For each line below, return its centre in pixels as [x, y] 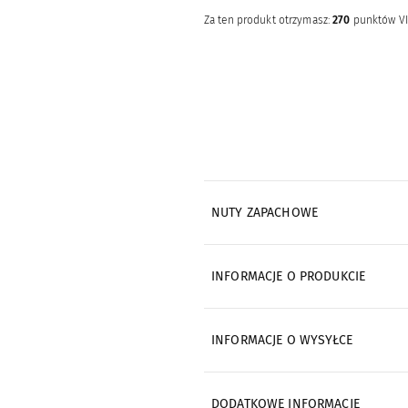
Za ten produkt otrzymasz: [269, 20]
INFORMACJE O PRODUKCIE [289, 276]
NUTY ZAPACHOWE [265, 212]
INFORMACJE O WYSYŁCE [282, 340]
